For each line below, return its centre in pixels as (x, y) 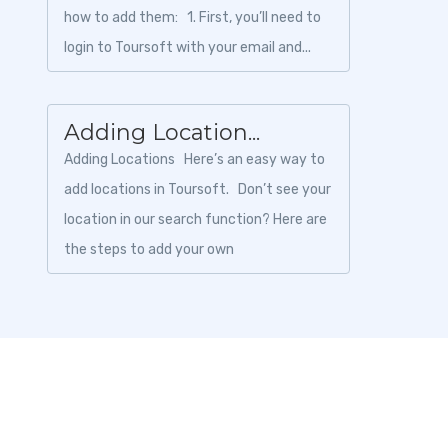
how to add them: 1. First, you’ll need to (192, 17)
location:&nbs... (113, 279)
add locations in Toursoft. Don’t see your (197, 189)
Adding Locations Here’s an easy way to (194, 159)
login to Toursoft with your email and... (187, 47)
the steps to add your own (149, 249)
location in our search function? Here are (195, 219)
